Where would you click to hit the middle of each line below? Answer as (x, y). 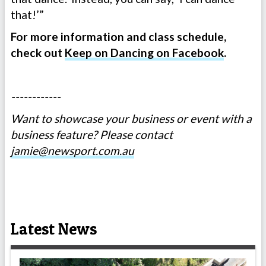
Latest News (54, 229)
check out (38, 53)
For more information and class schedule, (118, 37)
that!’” (27, 15)
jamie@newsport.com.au (72, 151)
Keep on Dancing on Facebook (144, 53)
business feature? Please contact (92, 135)
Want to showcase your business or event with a (131, 119)
